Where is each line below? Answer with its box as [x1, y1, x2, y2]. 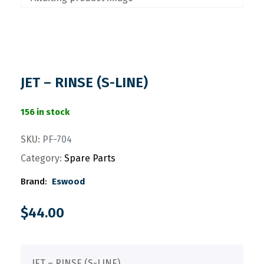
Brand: [21, 176, 47, 187]
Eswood [51, 176, 85, 187]
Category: [21, 153, 62, 164]
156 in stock [21, 107, 70, 117]
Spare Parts [64, 153, 115, 164]
